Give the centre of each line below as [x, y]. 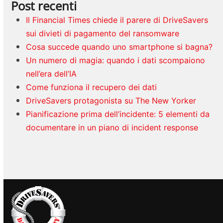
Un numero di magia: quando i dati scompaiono [116, 60]
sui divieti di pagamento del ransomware [103, 34]
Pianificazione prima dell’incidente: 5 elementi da [118, 114]
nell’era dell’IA [52, 74]
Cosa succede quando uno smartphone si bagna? [119, 47]
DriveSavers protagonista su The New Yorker [111, 101]
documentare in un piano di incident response [112, 128]
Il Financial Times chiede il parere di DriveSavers [117, 20]
